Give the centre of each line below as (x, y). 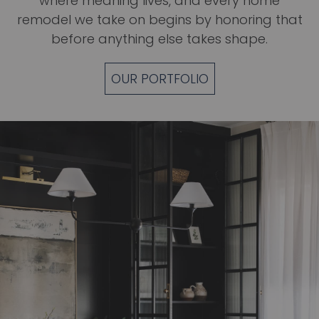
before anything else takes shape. (159, 38)
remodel (44, 19)
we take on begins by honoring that (187, 19)
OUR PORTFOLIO (159, 78)
